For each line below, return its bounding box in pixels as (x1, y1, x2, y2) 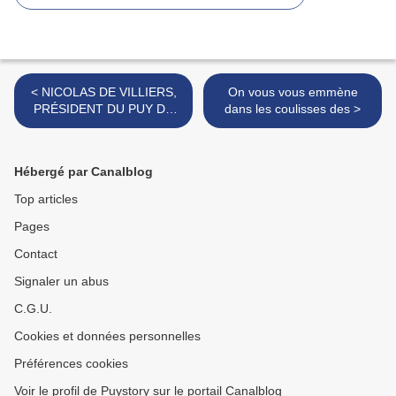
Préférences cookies (14, 356, 128, 371)
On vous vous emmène (227, 85, 358, 100)
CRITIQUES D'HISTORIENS (25, 135, 182, 150)
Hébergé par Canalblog (14, 164, 153, 179)
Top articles (14, 192, 78, 207)
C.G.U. (14, 301, 52, 316)
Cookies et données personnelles (14, 329, 201, 344)
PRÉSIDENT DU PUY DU (33, 102, 174, 117)
